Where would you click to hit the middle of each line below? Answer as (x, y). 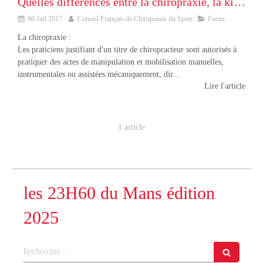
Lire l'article (225, 86)
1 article (131, 127)
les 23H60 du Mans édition (119, 193)
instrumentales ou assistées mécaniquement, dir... (99, 74)
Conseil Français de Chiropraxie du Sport (135, 19)
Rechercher (43, 247)
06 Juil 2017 (45, 19)
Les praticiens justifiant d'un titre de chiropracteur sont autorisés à (127, 50)
